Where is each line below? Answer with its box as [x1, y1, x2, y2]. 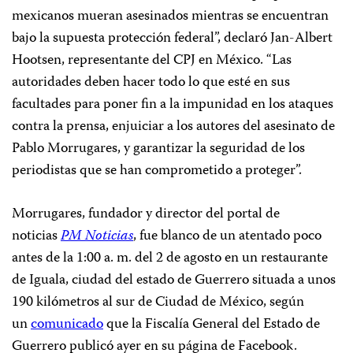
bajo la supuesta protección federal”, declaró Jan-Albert [12, 26, 333, 50]
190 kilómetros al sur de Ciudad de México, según [12, 290, 304, 314]
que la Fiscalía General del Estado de [103, 312, 320, 336]
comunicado [31, 312, 103, 336]
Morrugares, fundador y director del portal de [12, 202, 280, 226]
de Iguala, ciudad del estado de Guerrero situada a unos [12, 268, 336, 292]
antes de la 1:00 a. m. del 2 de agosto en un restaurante [12, 246, 328, 270]
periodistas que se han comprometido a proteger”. [12, 158, 302, 183]
